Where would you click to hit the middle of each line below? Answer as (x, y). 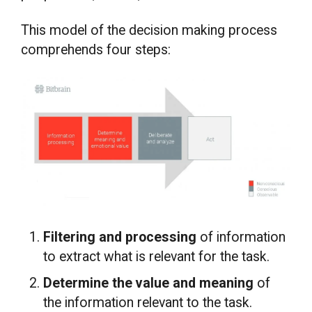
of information (243, 237)
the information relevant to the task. (148, 302)
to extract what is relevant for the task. (157, 257)
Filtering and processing (122, 237)
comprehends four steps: (96, 49)
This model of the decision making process (149, 30)
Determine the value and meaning (149, 283)
